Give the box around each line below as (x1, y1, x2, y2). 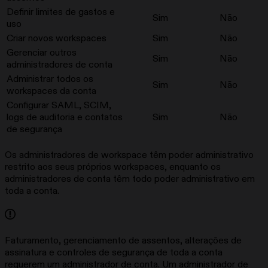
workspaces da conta (7, 85, 96, 98)
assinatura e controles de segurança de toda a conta (5, 246, 223, 259)
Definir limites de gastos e (7, 6, 115, 19)
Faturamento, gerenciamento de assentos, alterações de (5, 234, 242, 247)
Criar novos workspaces (7, 32, 106, 45)
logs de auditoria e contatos (7, 111, 123, 124)
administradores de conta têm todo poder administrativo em (5, 173, 255, 185)
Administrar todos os (7, 73, 93, 86)
